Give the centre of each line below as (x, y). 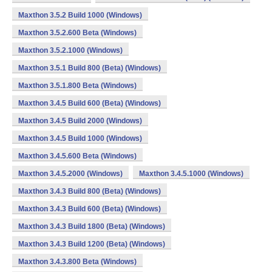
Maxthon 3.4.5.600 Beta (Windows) (77, 156)
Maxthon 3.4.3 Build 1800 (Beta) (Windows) (92, 226)
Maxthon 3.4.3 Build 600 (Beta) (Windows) (90, 209)
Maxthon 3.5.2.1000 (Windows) (70, 50)
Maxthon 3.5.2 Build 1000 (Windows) (80, 15)
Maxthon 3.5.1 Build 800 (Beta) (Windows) (90, 68)
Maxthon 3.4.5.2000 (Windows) (70, 174)
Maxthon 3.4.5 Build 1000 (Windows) (80, 138)
